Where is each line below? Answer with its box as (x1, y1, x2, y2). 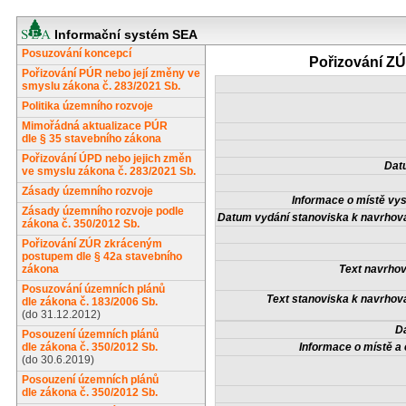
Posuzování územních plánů (22, 283, 165, 295)
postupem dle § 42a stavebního (22, 250, 182, 263)
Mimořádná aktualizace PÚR (22, 120, 168, 132)
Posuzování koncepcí (22, 47, 131, 60)
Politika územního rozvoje (22, 100, 153, 112)
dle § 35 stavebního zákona (22, 132, 161, 145)
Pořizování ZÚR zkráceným (22, 237, 162, 250)
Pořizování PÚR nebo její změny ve (22, 67, 200, 80)
